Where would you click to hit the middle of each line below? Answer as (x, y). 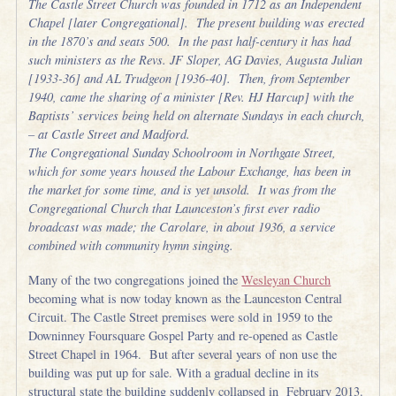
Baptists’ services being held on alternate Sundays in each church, (197, 116)
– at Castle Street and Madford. (110, 134)
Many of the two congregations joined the (135, 279)
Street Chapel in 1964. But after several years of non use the (183, 354)
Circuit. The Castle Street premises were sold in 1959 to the (181, 316)
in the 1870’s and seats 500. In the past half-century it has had (190, 42)
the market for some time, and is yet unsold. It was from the (183, 190)
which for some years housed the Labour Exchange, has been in (190, 171)
